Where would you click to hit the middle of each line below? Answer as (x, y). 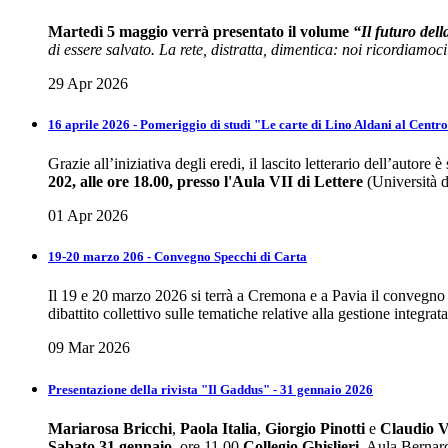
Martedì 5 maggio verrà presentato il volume (200, 31)
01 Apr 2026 (88, 216)
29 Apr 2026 (88, 83)
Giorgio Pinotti (315, 428)
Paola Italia (216, 428)
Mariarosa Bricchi (110, 428)
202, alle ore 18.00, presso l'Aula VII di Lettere (205, 182)
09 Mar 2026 (89, 348)
